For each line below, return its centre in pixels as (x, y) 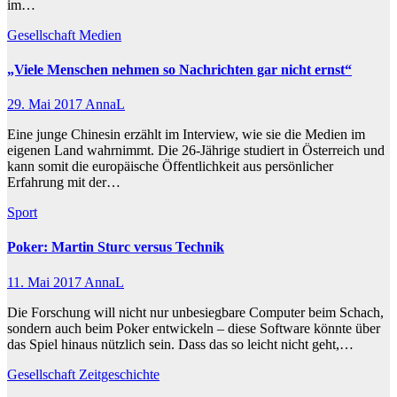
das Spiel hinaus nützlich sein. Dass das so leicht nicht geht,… (180, 344)
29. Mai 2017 (46, 105)
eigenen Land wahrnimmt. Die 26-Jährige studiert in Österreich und (196, 151)
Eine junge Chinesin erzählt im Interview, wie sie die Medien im (186, 135)
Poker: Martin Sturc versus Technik (116, 247)
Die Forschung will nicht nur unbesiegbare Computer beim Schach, (195, 312)
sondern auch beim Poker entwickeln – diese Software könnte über (194, 328)
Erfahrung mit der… (64, 183)
